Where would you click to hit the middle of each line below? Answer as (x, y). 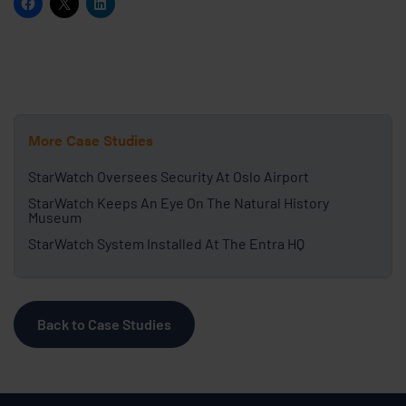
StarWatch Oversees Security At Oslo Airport (169, 176)
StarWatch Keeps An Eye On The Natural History (179, 202)
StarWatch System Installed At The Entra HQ (166, 243)
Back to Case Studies (104, 324)
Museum (55, 217)
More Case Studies (91, 140)
